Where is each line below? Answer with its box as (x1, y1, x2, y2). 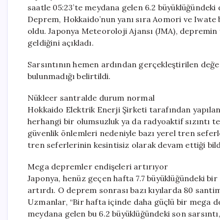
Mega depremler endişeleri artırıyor (27, 162, 168, 171)
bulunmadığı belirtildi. (27, 71, 111, 81)
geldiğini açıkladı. (27, 38, 94, 48)
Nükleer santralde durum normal (27, 93, 155, 103)
